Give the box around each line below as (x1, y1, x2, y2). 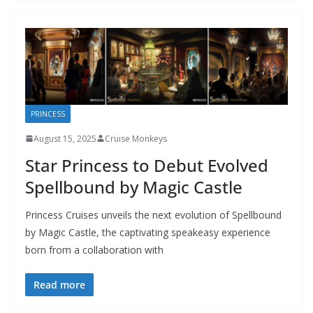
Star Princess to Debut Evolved (25, 153, 268, 177)
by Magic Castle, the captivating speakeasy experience (25, 225, 270, 239)
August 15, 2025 (34, 132, 96, 145)
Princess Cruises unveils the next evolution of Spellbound (25, 208, 282, 221)
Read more (34, 277, 85, 291)
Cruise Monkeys (105, 132, 167, 145)
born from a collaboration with (25, 242, 163, 256)
